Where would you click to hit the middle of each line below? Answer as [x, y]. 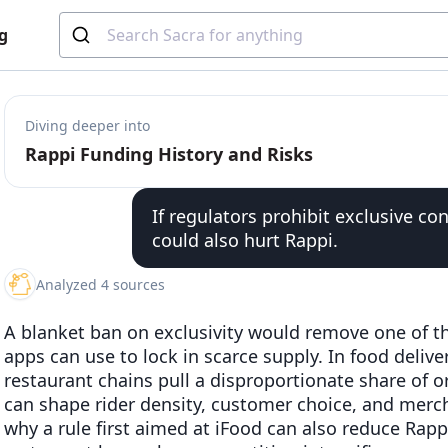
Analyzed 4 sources [100, 284]
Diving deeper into [87, 125]
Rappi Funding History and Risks [169, 154]
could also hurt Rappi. [245, 240]
